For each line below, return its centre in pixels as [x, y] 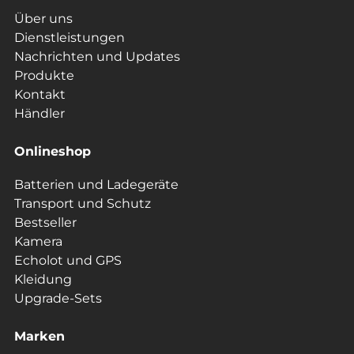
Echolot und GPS [68, 261]
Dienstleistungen [70, 38]
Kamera [38, 242]
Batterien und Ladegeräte [96, 185]
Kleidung [43, 280]
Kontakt [40, 95]
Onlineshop [53, 152]
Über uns [43, 19]
